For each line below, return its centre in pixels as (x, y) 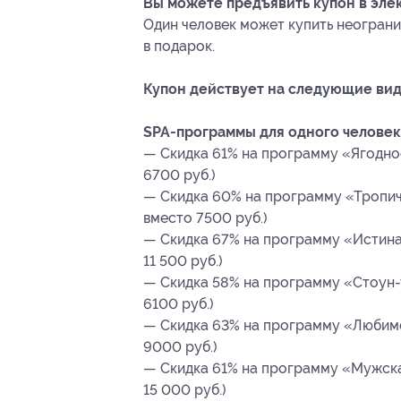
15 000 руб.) (185, 390)
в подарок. (179, 47)
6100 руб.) (179, 304)
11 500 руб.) (183, 261)
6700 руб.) (179, 175)
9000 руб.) (180, 347)
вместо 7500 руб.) (205, 218)
